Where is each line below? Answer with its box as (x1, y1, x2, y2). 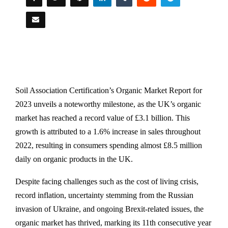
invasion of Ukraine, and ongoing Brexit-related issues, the (15, 205, 204, 213)
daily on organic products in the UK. (15, 155, 133, 163)
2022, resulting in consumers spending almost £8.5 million (15, 141, 202, 150)
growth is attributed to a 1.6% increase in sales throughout (15, 127, 201, 136)
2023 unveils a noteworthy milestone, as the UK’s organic (15, 100, 201, 108)
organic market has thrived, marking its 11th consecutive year (15, 218, 211, 227)
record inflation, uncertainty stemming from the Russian (15, 191, 193, 199)
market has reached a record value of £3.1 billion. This (15, 113, 190, 122)
